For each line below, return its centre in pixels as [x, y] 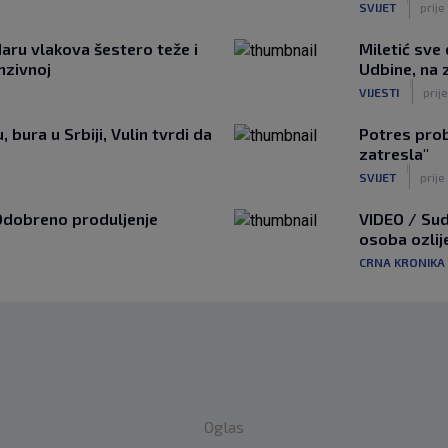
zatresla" [394, 153]
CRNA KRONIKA [402, 261]
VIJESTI [379, 91]
